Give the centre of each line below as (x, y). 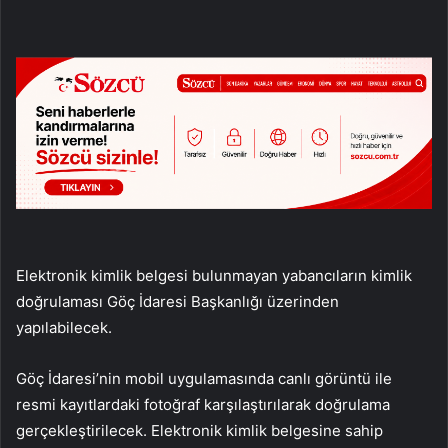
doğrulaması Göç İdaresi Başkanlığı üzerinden (177, 301)
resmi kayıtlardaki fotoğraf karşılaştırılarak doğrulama (203, 404)
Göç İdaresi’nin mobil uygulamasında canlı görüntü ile (204, 378)
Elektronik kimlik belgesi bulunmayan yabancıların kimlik (214, 275)
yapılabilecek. (64, 327)
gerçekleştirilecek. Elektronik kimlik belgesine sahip (199, 430)
